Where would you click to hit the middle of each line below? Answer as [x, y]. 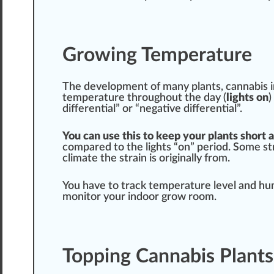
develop [103, 87]
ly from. [212, 159]
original [176, 159]
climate [80, 159]
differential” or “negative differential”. [152, 109]
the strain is [128, 159]
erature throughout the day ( [157, 98]
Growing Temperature [157, 55]
